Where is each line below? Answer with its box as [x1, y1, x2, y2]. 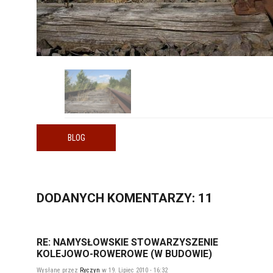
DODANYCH [37, 191, 104, 206]
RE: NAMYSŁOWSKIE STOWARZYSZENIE [37, 236, 218, 249]
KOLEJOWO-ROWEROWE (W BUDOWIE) [37, 248, 212, 260]
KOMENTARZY [104, 191, 192, 206]
